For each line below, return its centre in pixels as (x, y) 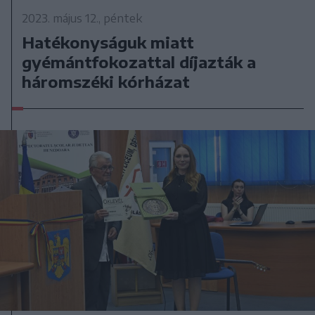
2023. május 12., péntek (82, 18)
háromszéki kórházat (106, 81)
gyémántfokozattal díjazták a (139, 62)
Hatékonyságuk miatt (108, 42)
